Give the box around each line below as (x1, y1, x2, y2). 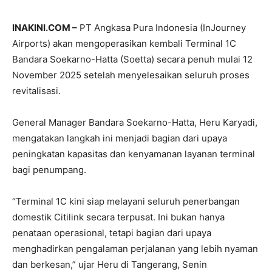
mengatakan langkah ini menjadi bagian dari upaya (12, 132, 227, 144)
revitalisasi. (12, 84, 61, 97)
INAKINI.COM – (12, 21, 77, 33)
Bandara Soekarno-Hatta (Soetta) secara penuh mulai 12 (12, 53, 253, 65)
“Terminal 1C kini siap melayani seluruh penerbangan (12, 195, 240, 207)
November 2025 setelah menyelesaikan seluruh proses (12, 69, 250, 81)
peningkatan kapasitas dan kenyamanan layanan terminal (12, 148, 255, 160)
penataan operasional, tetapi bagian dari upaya (12, 226, 211, 239)
